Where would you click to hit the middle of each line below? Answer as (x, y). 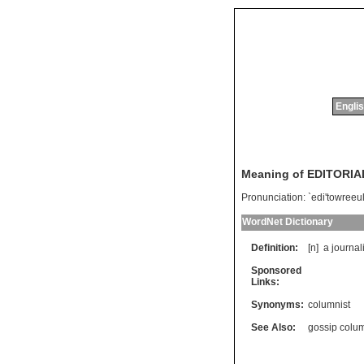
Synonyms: (277, 305)
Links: (265, 282)
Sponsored (276, 271)
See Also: (273, 328)
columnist (329, 305)
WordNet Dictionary (288, 222)
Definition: (275, 248)
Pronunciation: (273, 198)
